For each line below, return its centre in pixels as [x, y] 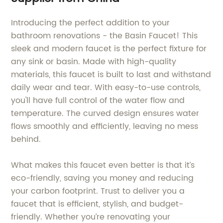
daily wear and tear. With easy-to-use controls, [106, 88]
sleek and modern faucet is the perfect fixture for [109, 49]
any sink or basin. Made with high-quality [94, 62]
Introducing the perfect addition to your [91, 23]
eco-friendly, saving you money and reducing [103, 178]
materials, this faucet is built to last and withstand [111, 75]
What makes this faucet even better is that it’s [103, 165]
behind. [26, 139]
